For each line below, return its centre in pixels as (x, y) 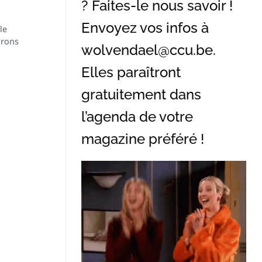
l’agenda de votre (137, 116)
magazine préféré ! (143, 139)
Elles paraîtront (131, 72)
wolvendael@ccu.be (147, 50)
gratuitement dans (141, 94)
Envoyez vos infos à (145, 27)
